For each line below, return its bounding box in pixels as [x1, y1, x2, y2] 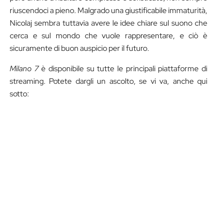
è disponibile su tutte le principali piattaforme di [38, 63, 208, 74]
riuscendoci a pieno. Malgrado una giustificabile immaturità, [10, 5, 207, 15]
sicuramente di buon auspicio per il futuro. [10, 43, 149, 53]
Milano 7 [10, 63, 39, 74]
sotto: [10, 88, 29, 99]
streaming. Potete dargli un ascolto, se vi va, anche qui [10, 76, 207, 86]
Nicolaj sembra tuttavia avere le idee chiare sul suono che [10, 17, 207, 28]
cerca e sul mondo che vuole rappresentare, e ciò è [10, 30, 207, 41]
